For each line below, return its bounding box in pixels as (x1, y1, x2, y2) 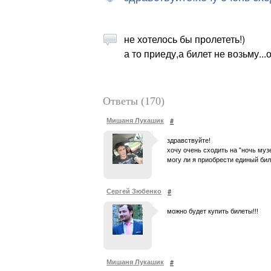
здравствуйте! (167, 135, 211, 145)
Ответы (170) (103, 95, 165, 107)
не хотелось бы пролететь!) (124, 32, 245, 46)
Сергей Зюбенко (106, 186, 162, 195)
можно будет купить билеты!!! (167, 206, 258, 215)
